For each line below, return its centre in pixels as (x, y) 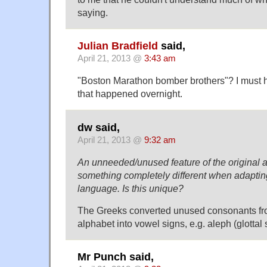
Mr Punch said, (116, 257)
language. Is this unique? (131, 188)
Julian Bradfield (118, 46)
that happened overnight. (130, 94)
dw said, (99, 127)
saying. (93, 12)
